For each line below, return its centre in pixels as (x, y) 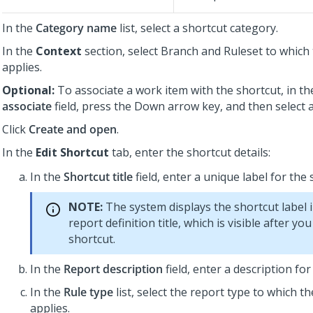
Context (59, 51)
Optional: (30, 90)
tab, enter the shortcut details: (190, 152)
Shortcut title (98, 177)
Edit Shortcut (72, 152)
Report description (113, 269)
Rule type (88, 292)
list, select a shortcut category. (197, 28)
